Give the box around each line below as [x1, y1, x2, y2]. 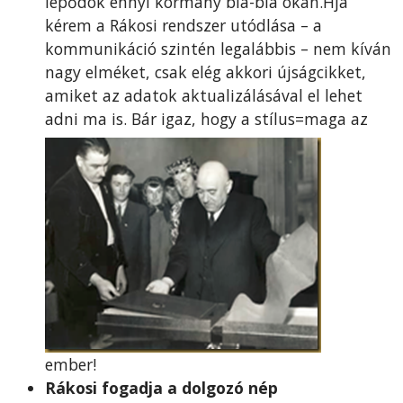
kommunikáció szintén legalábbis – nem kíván [45, 37, 391, 59]
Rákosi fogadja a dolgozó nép [45, 376, 278, 399]
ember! [45, 353, 96, 375]
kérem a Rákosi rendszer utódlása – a [45, 13, 322, 36]
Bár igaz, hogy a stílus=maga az [131, 107, 368, 130]
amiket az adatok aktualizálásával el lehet [45, 84, 363, 106]
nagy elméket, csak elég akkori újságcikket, [45, 60, 366, 83]
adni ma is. [45, 107, 131, 130]
